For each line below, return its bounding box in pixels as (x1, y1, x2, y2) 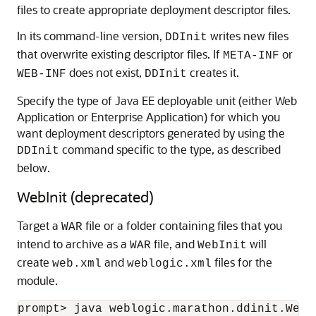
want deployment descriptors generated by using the (17, 126, 285, 140)
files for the (212, 255, 272, 269)
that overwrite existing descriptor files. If (17, 47, 223, 61)
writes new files (207, 28, 288, 43)
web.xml (52, 257, 102, 270)
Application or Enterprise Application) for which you (17, 109, 280, 124)
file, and (151, 236, 197, 251)
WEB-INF (17, 68, 66, 80)
